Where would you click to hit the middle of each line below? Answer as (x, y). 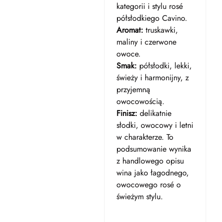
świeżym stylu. (139, 196)
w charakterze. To (145, 137)
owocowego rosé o (148, 185)
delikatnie (154, 113)
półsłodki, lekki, (164, 66)
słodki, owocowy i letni (155, 125)
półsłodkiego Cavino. (152, 18)
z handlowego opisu (150, 161)
